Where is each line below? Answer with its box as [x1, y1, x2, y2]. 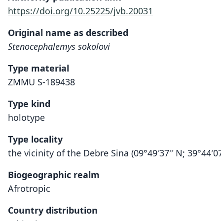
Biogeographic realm [8, 169, 100, 181]
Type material [8, 62, 69, 74]
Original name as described [8, 27, 128, 38]
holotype [8, 111, 45, 123]
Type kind [8, 98, 50, 110]
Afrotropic [8, 183, 50, 194]
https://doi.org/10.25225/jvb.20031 [8, 5, 153, 17]
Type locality [8, 133, 63, 145]
